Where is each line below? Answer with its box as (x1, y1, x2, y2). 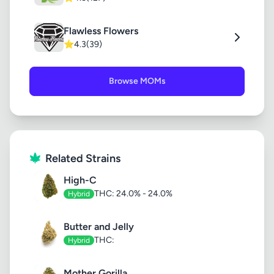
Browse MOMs (108, 76, 166, 86)
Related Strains (45, 152, 120, 165)
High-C (64, 174, 97, 186)
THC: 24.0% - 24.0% (94, 188, 172, 199)
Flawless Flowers (64, 25, 138, 37)
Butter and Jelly (64, 221, 134, 232)
